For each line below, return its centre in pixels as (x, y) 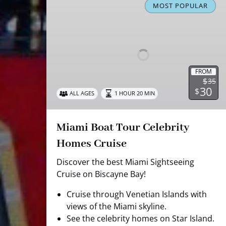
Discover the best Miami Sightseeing (125, 162)
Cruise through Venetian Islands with (137, 194)
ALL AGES (82, 93)
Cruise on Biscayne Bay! (101, 174)
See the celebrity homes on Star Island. (140, 218)
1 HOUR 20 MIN (134, 93)
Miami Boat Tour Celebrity (123, 127)
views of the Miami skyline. (117, 206)
